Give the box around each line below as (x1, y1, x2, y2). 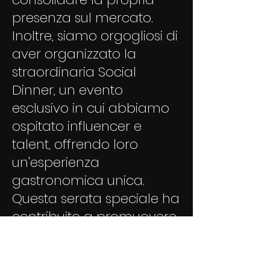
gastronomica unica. (12, 171, 145, 190)
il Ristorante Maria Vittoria (12, 225, 171, 244)
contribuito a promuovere (12, 207, 177, 226)
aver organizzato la (12, 45, 136, 63)
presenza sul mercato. (12, 8, 153, 27)
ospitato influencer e (12, 117, 142, 136)
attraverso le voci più (12, 243, 145, 262)
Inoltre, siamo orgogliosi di (12, 27, 178, 45)
